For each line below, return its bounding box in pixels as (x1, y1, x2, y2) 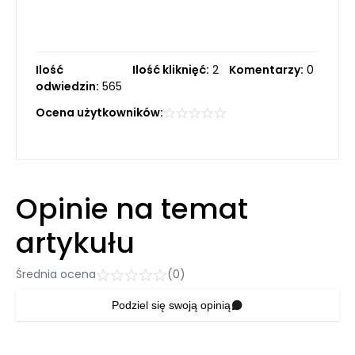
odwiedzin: (36, 78, 99, 94)
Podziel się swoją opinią (112, 299, 231, 311)
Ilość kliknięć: (132, 62, 209, 78)
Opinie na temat (16, 189, 248, 229)
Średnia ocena (16, 266, 96, 282)
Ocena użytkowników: (36, 105, 163, 120)
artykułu (16, 223, 135, 263)
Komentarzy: (229, 62, 303, 78)
